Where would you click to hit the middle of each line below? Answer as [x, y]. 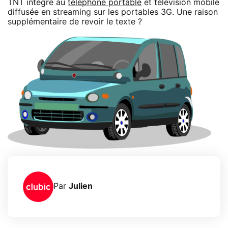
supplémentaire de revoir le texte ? [75, 22]
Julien [81, 187]
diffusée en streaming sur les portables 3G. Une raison [113, 12]
